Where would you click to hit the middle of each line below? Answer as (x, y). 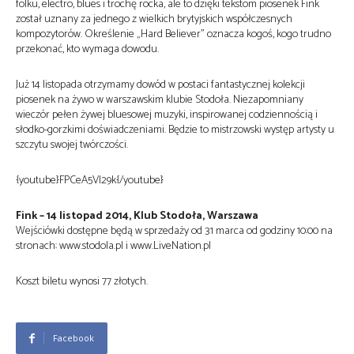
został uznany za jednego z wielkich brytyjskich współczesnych (154, 19)
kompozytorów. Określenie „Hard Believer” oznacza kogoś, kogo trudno (173, 34)
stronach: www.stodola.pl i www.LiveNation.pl (113, 246)
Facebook (73, 338)
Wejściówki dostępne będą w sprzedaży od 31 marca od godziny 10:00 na (174, 231)
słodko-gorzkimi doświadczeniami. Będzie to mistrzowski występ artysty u (175, 130)
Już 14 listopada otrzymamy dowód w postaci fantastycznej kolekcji (160, 85)
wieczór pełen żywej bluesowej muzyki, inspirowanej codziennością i (167, 115)
